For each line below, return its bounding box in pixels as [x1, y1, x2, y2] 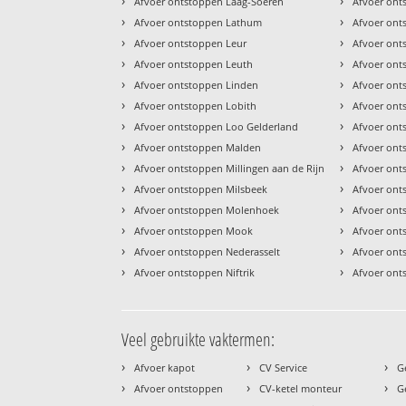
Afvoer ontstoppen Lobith [134, 99, 257, 113]
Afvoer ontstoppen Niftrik [134, 266, 256, 280]
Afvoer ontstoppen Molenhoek [134, 203, 280, 217]
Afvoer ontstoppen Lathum [134, 15, 263, 30]
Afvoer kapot [134, 361, 196, 375]
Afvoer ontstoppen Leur [134, 36, 247, 51]
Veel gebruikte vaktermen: [121, 327, 275, 353]
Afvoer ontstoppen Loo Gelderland [134, 120, 299, 134]
